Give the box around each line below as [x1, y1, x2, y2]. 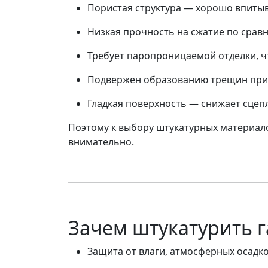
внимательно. [68, 135, 134, 148]
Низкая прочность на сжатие [87, 25, 224, 38]
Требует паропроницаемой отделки [87, 48, 256, 62]
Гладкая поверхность [87, 96, 187, 110]
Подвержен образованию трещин [87, 72, 248, 86]
